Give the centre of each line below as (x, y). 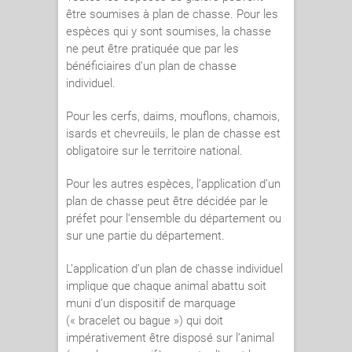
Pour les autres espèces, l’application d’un (173, 184)
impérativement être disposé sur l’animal (170, 338)
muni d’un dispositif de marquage (151, 304)
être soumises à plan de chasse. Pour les (172, 15)
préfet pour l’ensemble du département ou (174, 219)
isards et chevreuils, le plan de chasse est (173, 134)
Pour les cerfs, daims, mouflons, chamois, (173, 117)
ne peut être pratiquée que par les (152, 49)
